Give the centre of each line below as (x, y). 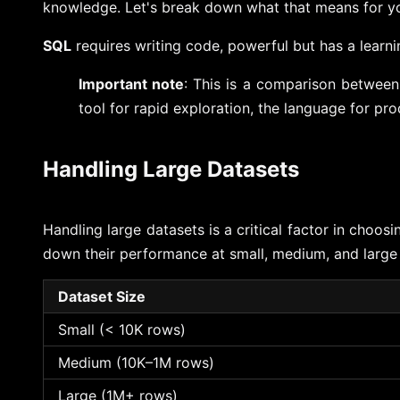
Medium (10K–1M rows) (136, 362)
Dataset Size (102, 296)
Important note (132, 84)
